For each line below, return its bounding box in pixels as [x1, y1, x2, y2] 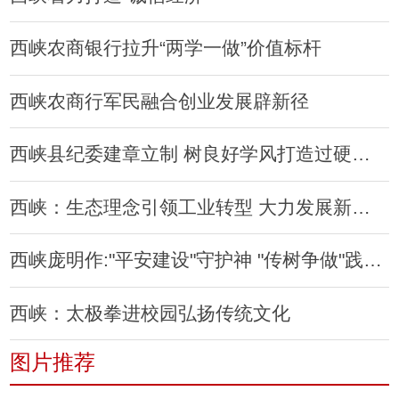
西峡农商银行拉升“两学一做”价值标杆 [10, 37, 322, 59]
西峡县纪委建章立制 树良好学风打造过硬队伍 [352, 143, 371, 165]
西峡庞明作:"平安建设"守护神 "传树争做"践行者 [363, 249, 383, 271]
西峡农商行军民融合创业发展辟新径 [10, 90, 310, 111]
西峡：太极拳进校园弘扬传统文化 [10, 302, 291, 323]
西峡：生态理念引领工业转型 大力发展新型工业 [352, 196, 371, 217]
